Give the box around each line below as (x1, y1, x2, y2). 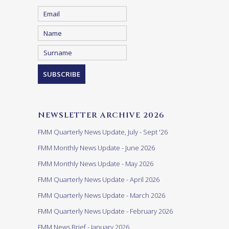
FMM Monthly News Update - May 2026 (38, 159, 153, 169)
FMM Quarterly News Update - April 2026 (38, 175, 159, 185)
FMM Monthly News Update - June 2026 (38, 143, 155, 153)
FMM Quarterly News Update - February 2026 (38, 207, 173, 216)
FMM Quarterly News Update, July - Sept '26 (38, 127, 168, 137)
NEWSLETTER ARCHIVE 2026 (38, 110, 165, 121)
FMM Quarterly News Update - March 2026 (38, 191, 165, 200)
